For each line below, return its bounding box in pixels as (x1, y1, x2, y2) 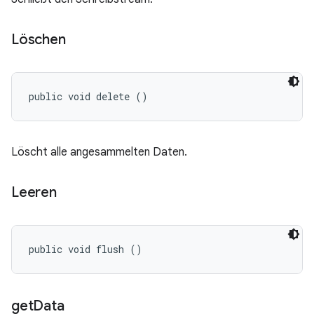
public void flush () (29, 243, 142, 256)
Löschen (11, 31, 66, 48)
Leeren (11, 184, 57, 201)
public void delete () (29, 90, 148, 103)
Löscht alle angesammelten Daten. (11, 145, 187, 159)
